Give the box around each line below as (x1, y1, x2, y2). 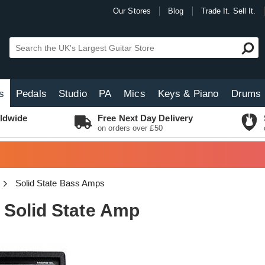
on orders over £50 (98, 124, 163, 132)
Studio (59, 88, 87, 99)
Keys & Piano (157, 88, 219, 99)
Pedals (16, 88, 47, 99)
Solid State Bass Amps (15, 178, 105, 188)
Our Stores (113, 7, 151, 15)
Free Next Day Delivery (98, 113, 193, 123)
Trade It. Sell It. (201, 7, 256, 15)
